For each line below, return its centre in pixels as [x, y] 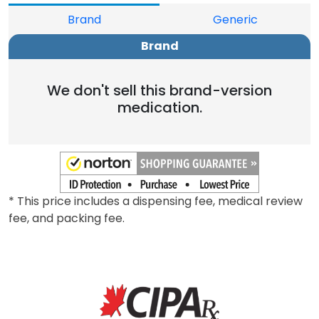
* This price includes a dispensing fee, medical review [156, 202]
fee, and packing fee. [67, 219]
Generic [235, 20]
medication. [159, 108]
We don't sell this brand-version [159, 91]
